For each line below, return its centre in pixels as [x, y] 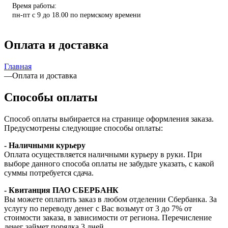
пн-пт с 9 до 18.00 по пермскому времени [77, 15]
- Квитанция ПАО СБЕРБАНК [61, 190]
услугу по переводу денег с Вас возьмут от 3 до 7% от [98, 208]
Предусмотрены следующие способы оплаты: [83, 128]
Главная [18, 66]
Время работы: [34, 6]
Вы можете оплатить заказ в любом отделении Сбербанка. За [110, 199]
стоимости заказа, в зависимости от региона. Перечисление [108, 217]
